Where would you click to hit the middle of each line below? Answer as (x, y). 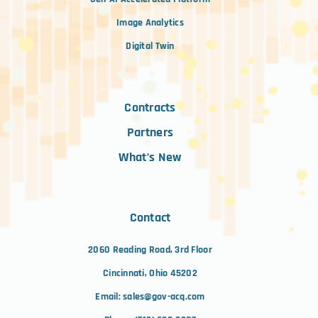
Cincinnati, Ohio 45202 (150, 274)
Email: (109, 297)
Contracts (150, 108)
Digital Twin (150, 46)
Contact (150, 218)
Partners (150, 133)
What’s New (150, 158)
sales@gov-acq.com (164, 297)
